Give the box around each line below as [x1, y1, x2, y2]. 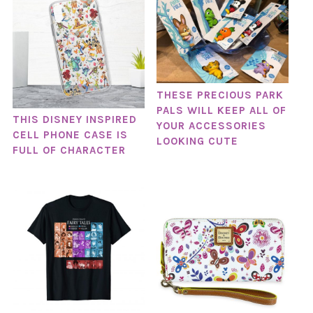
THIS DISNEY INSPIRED [12, 113, 137, 126]
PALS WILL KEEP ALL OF [156, 103, 286, 117]
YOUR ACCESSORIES [156, 119, 266, 132]
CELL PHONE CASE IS [12, 129, 128, 142]
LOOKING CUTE [156, 134, 238, 147]
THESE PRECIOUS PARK [156, 88, 284, 101]
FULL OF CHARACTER [12, 144, 126, 157]
